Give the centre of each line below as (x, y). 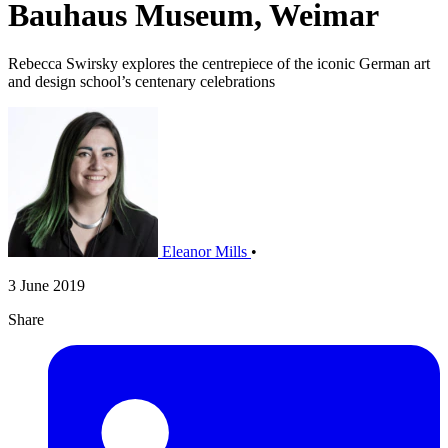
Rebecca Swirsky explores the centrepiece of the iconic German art (219, 64)
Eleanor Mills (204, 252)
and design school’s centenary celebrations (143, 82)
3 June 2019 (46, 286)
